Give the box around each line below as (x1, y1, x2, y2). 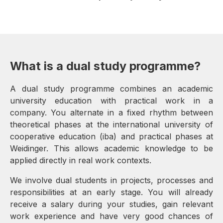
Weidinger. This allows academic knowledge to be (10, 143, 213, 154)
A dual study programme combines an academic (10, 84, 213, 94)
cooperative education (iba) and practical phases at (10, 131, 213, 142)
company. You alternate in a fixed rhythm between (10, 108, 213, 118)
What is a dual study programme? (10, 59, 201, 74)
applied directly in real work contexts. (10, 155, 151, 166)
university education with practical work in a (10, 96, 213, 106)
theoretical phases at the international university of (10, 119, 213, 130)
